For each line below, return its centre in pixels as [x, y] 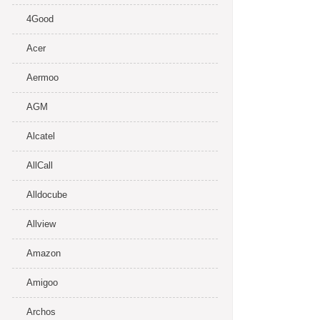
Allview [41, 224]
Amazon [44, 253]
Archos [41, 312]
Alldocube [47, 195]
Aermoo [42, 77]
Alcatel [41, 136]
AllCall [40, 165]
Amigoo [42, 282]
